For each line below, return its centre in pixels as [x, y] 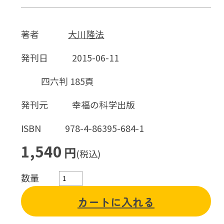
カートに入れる [116, 202]
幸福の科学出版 [104, 104]
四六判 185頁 [68, 81]
